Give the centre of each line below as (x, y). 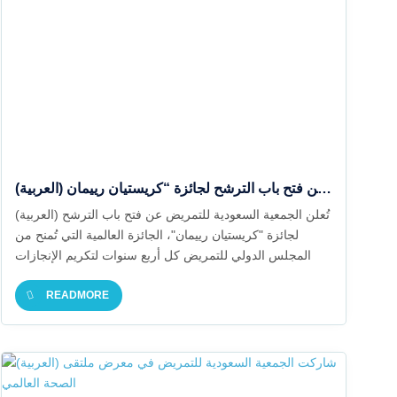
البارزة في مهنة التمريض (78, 276)
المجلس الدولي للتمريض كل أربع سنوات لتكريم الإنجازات (163, 255)
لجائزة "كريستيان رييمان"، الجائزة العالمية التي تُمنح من (156, 235)
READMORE (77, 295)
